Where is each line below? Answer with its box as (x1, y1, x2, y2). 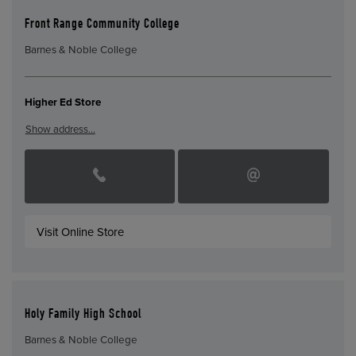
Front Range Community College (24, 17, 180, 32)
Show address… (25, 122, 95, 136)
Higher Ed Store (24, 96, 101, 110)
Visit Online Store (37, 224, 125, 239)
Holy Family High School (24, 308, 141, 322)
